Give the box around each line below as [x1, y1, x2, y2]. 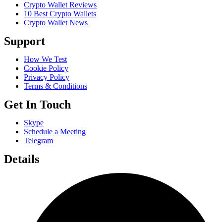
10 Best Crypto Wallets [24, 9, 96, 18]
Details [4, 152, 39, 166]
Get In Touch [4, 98, 71, 111]
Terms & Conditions [24, 81, 87, 90]
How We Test [24, 55, 67, 63]
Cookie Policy [24, 63, 68, 72]
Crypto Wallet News [24, 18, 88, 27]
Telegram [24, 136, 53, 145]
